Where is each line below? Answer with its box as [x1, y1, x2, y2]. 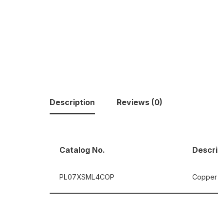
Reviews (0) [117, 97, 163, 108]
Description [50, 97, 95, 108]
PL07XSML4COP [59, 173, 114, 182]
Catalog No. [59, 145, 105, 155]
